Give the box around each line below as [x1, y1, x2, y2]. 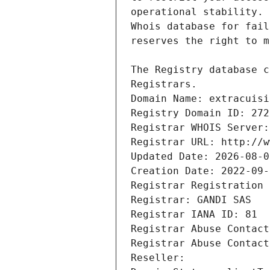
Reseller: [131, 252, 191, 264]
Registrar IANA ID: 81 [131, 209, 257, 221]
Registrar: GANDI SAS [131, 194, 251, 206]
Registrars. [131, 78, 197, 90]
